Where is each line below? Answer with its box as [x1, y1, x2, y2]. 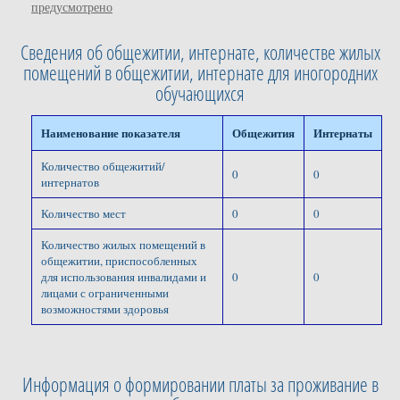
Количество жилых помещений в [41, 237, 205, 254]
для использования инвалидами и [41, 269, 206, 286]
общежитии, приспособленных [41, 253, 197, 270]
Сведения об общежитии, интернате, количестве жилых [20, 39, 380, 66]
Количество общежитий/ [41, 158, 165, 175]
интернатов [41, 174, 99, 191]
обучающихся [155, 80, 245, 107]
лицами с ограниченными [41, 285, 169, 302]
